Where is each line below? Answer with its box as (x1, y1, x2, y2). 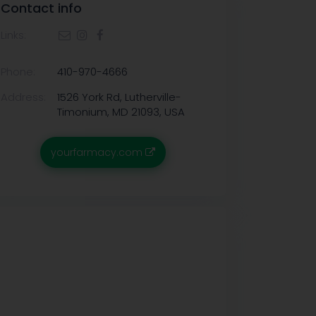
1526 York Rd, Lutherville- (57, 90, 181, 104)
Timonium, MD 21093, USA (57, 104, 185, 119)
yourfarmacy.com (51, 145, 145, 159)
